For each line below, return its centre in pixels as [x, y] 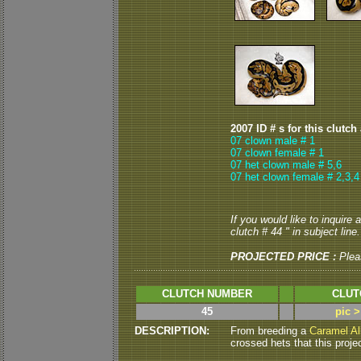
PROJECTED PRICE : [283, 257]
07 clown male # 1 [273, 141]
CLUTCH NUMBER [207, 294]
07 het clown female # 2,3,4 [295, 177]
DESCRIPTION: [172, 331]
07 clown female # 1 [277, 153]
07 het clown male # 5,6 [286, 165]
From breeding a [270, 331]
